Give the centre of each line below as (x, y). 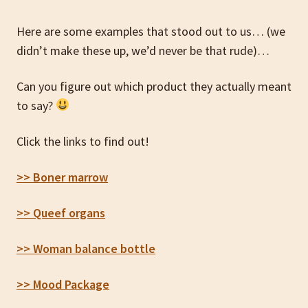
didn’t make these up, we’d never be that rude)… (143, 50)
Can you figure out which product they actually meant (154, 86)
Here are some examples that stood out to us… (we (151, 31)
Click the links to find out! (83, 141)
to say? (36, 105)
